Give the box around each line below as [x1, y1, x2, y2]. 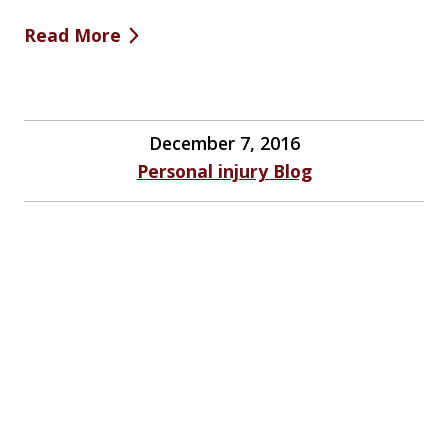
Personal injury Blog [136, 159, 312, 184]
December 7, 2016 [148, 131, 300, 156]
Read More [24, 23, 121, 48]
